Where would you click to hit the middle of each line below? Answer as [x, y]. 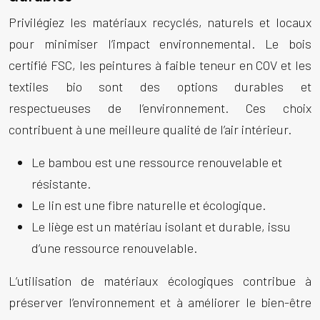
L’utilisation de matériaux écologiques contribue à [160, 281]
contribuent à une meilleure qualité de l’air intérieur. [150, 129]
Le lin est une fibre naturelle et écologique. [149, 205]
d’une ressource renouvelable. [114, 248]
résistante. [61, 184]
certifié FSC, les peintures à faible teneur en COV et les [160, 65]
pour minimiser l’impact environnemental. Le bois [160, 44]
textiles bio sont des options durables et [160, 86]
